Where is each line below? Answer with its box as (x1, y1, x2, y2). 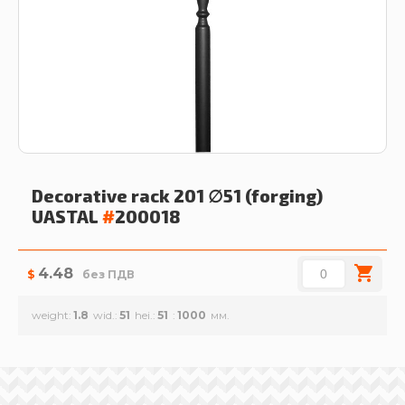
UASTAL (32, 206, 99, 227)
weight (32, 308, 69, 322)
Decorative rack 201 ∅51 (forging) (32, 185, 323, 206)
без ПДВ (82, 268, 135, 281)
